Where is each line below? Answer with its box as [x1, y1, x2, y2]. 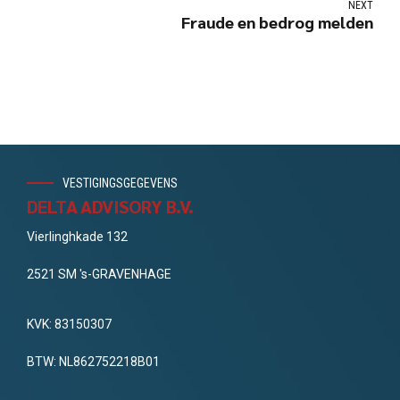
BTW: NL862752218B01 [27, 354, 160, 369]
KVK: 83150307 [27, 316, 112, 331]
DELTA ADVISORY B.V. [27, 194, 194, 218]
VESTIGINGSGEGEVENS [62, 176, 178, 191]
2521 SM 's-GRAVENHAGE [27, 266, 171, 281]
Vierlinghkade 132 [27, 229, 128, 244]
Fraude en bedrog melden [181, 12, 373, 33]
